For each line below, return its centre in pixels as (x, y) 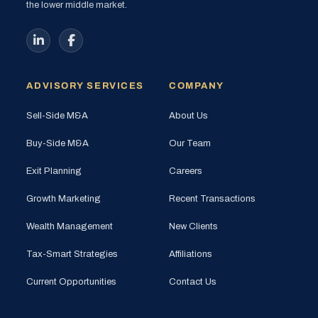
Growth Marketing (64, 198)
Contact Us (193, 281)
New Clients (193, 226)
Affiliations (191, 254)
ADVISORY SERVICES (85, 86)
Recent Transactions (212, 198)
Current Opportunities (72, 281)
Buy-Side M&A (58, 143)
